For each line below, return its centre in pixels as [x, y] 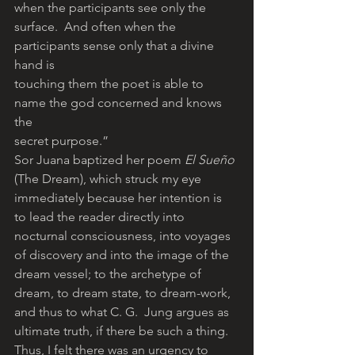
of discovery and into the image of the [123, 255]
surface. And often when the [97, 27]
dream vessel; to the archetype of [109, 274]
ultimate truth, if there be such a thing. [121, 331]
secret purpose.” [61, 141]
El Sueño [210, 160]
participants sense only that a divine [116, 46]
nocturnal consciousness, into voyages [124, 236]
